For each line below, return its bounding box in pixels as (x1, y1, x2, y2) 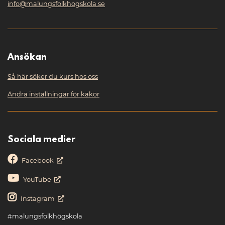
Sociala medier (8, 135, 75, 146)
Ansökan (8, 53, 47, 63)
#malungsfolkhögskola (8, 212, 82, 220)
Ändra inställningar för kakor (8, 90, 99, 98)
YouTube (23, 176, 51, 184)
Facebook (22, 157, 54, 165)
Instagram (21, 195, 55, 203)
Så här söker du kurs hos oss (8, 73, 98, 81)
